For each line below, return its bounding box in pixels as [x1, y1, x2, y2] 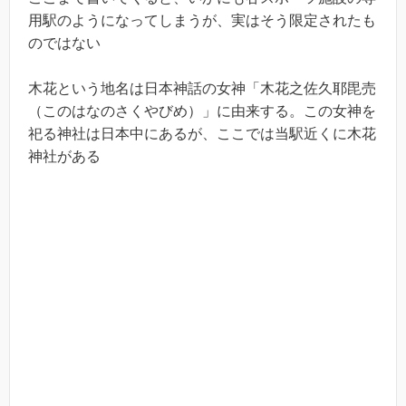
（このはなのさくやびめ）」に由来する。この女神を [28, 103, 376, 120]
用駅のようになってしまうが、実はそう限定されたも [28, 12, 376, 28]
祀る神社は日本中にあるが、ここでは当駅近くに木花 [28, 126, 376, 142]
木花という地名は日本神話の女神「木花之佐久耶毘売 [28, 81, 376, 97]
